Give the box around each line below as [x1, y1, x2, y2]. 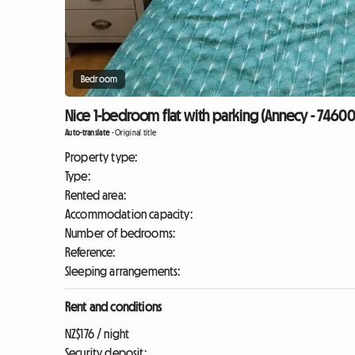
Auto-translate [65, 128, 110, 137]
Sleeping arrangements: [65, 265, 181, 277]
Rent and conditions [65, 300, 162, 313]
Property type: [65, 151, 138, 163]
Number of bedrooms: [65, 227, 176, 239]
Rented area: [65, 189, 126, 201]
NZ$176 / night [65, 327, 130, 340]
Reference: [65, 246, 116, 258]
